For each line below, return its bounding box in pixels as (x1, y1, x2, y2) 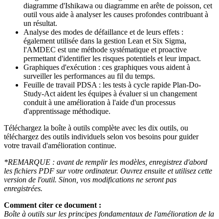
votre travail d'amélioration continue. (4, 141, 116, 150)
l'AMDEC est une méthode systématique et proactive (23, 45, 187, 54)
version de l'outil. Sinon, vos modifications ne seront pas (4, 175, 176, 184)
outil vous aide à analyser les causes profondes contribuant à (23, 10, 208, 19)
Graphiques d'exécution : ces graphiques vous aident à (23, 63, 190, 71)
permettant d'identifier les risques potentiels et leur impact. (23, 54, 201, 63)
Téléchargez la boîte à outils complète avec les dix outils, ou (4, 123, 188, 132)
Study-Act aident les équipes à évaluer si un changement (23, 89, 197, 98)
